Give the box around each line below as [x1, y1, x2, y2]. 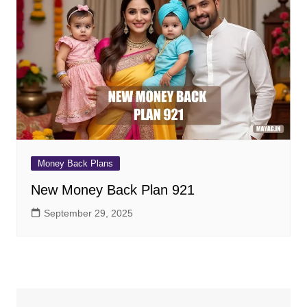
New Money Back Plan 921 [30, 182, 195, 197]
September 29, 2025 [43, 207, 133, 219]
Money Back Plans [37, 158, 113, 169]
